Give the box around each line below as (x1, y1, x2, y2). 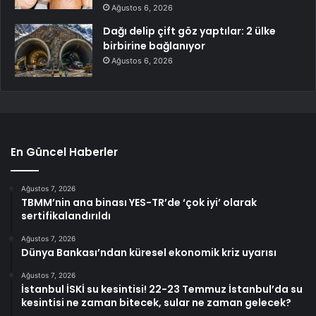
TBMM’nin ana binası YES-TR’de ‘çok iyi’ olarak (21, 195, 257, 209)
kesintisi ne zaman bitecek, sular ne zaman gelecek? (21, 295, 291, 310)
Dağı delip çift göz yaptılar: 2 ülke (103, 23, 276, 38)
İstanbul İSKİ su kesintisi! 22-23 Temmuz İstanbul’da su (21, 281, 303, 296)
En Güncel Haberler (11, 144, 118, 159)
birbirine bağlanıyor (103, 38, 205, 53)
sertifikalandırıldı (21, 208, 111, 223)
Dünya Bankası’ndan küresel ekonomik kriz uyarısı (21, 245, 276, 260)
